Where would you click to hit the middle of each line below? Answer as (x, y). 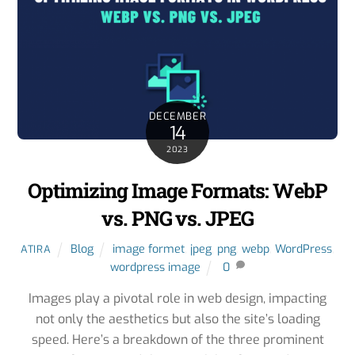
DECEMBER (177, 116)
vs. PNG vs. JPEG (177, 218)
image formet (149, 250)
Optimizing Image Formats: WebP (177, 191)
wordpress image (155, 268)
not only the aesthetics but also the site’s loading (177, 319)
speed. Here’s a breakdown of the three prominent (177, 339)
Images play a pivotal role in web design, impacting (177, 298)
